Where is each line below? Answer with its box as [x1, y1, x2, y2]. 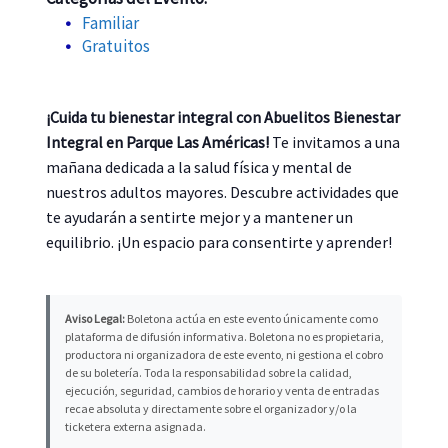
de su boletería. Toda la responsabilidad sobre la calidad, [65, 365, 353, 381]
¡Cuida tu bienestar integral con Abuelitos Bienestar [46, 107, 401, 128]
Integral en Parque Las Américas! [46, 132, 270, 153]
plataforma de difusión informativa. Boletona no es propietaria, [65, 329, 385, 345]
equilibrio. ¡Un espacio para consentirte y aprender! [46, 232, 393, 253]
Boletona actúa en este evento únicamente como [125, 311, 379, 327]
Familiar [81, 12, 139, 35]
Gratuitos [81, 35, 150, 58]
